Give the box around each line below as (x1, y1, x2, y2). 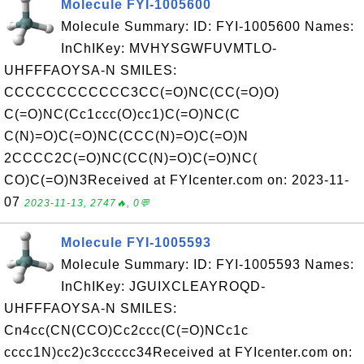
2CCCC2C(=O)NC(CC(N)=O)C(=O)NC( (4, 151, 258, 165)
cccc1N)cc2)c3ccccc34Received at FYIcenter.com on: (4, 345, 353, 359)
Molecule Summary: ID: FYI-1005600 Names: (61, 19, 354, 33)
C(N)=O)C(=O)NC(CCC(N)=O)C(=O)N (4, 129, 249, 143)
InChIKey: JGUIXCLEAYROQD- (61, 279, 266, 293)
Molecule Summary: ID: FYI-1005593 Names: (61, 258, 354, 271)
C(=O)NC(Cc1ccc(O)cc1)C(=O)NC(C (4, 107, 240, 121)
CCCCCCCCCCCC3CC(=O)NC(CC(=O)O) (4, 85, 279, 99)
